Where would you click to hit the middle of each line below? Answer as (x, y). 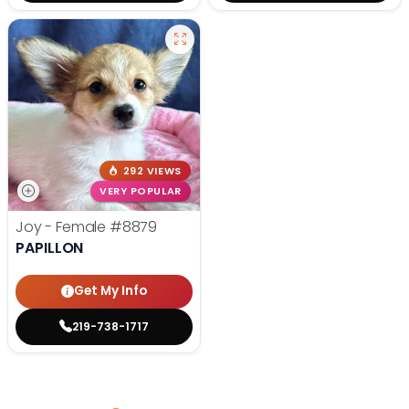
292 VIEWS (152, 171)
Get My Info (110, 291)
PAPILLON (50, 247)
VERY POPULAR (141, 192)
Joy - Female (63, 226)
